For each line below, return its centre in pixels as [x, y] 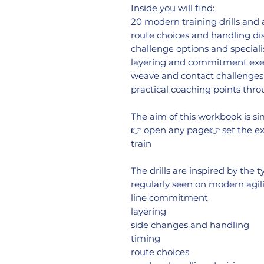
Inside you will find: [173, 8]
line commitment [169, 197]
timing [146, 238]
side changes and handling [190, 225]
